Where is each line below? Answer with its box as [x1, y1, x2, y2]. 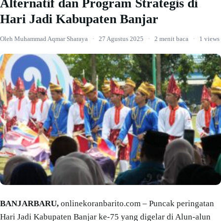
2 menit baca [154, 35, 188, 42]
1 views [199, 35, 220, 42]
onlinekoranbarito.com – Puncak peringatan [59, 198, 214, 208]
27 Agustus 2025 [99, 35, 144, 42]
